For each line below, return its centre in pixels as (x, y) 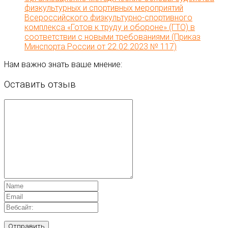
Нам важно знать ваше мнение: (63, 64)
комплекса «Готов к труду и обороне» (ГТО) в (110, 27)
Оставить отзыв (40, 84)
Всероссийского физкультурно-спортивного (108, 17)
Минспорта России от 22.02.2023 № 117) (101, 46)
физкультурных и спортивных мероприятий (104, 8)
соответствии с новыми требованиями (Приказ (112, 37)
